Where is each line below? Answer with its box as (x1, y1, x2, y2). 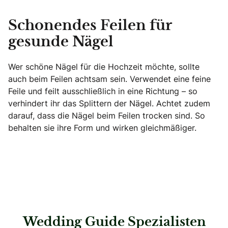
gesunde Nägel (8, 35, 113, 49)
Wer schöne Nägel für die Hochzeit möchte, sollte (8, 61, 199, 72)
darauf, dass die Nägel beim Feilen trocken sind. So (8, 109, 205, 121)
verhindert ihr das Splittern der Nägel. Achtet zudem (8, 97, 210, 109)
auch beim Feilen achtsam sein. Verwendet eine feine (8, 73, 211, 84)
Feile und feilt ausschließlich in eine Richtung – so (8, 85, 197, 97)
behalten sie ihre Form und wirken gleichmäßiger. (8, 122, 196, 133)
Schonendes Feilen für (8, 19, 172, 33)
